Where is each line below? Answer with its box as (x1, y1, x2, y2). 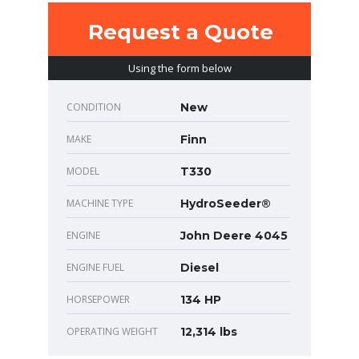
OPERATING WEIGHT (67, 325, 158, 339)
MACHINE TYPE (67, 196, 133, 211)
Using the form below (127, 61, 232, 76)
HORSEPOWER (67, 292, 130, 307)
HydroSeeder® (180, 196, 271, 212)
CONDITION (67, 100, 121, 115)
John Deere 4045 (180, 228, 288, 244)
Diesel (180, 260, 219, 276)
